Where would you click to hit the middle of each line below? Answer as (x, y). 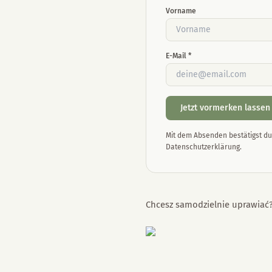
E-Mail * (178, 56)
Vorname (181, 11)
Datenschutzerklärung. (204, 147)
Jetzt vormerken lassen (225, 108)
